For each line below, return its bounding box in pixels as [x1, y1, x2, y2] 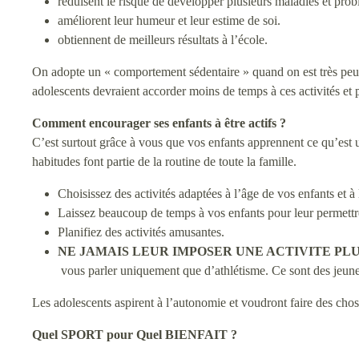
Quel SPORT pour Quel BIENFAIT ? [32, 328, 237, 341]
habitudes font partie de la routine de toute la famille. [32, 155, 296, 168]
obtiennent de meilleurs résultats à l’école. [58, 33, 268, 46]
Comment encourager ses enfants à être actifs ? [32, 116, 286, 130]
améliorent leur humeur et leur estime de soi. [58, 14, 280, 27]
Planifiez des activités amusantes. [58, 225, 224, 239]
